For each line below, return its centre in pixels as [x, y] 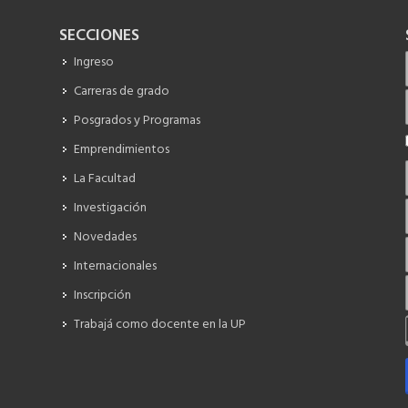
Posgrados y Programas [138, 120]
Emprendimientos [122, 149]
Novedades [106, 237]
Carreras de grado [122, 91]
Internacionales [116, 266]
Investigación [111, 208]
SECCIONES [100, 36]
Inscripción [103, 295]
